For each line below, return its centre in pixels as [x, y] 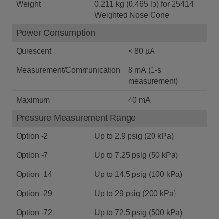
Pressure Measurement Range [76, 118]
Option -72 [34, 212]
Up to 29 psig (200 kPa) [135, 193]
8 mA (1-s [145, 70]
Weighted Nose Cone [132, 15]
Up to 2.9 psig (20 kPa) [134, 136]
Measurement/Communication [68, 70]
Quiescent [34, 51]
